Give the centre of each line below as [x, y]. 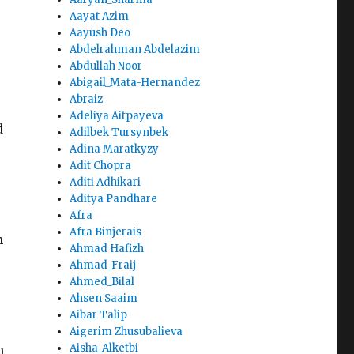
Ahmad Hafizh [107, 249]
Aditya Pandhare [114, 199]
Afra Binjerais [106, 232]
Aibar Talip [99, 315]
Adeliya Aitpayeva [117, 116]
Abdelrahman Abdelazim [135, 50]
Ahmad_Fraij [103, 265]
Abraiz [87, 100]
